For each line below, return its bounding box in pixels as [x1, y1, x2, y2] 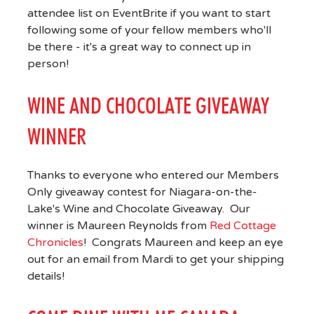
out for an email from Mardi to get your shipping [27, 252, 284, 267]
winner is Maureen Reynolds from [27, 219, 210, 233]
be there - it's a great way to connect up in [27, 39, 251, 54]
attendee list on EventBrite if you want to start [27, 6, 271, 20]
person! [27, 56, 69, 71]
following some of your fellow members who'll [27, 22, 271, 37]
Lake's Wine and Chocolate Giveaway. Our [27, 202, 250, 217]
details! [27, 269, 64, 284]
